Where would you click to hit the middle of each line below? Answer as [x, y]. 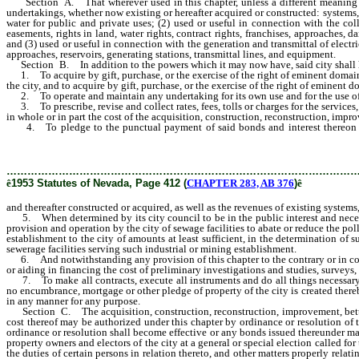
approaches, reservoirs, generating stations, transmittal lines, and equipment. [171, 54]
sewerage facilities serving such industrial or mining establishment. [151, 249]
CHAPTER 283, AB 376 [240, 183]
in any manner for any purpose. [73, 301]
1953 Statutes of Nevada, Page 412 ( [99, 183]
